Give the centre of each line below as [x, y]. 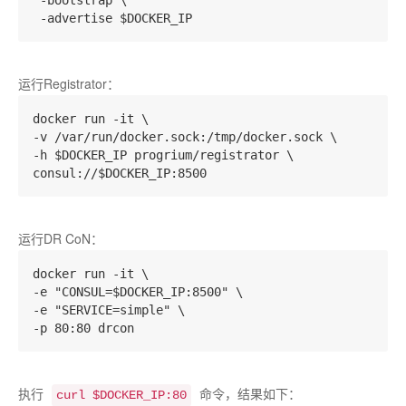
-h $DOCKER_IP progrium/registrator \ [163, 155]
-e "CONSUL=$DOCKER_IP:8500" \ [138, 292]
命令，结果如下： [248, 393]
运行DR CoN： [61, 238]
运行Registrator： [69, 83]
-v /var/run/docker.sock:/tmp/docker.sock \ [185, 137]
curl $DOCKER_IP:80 [121, 395]
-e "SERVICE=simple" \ [109, 310]
